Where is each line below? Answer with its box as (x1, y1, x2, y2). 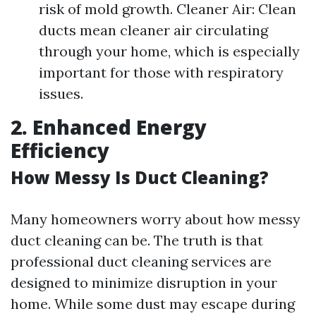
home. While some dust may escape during (11, 295, 295, 312)
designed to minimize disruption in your (11, 274, 277, 291)
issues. (39, 85, 83, 102)
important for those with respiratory (39, 63, 284, 81)
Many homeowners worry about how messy (11, 210, 300, 228)
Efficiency (11, 137, 109, 164)
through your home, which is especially (39, 42, 300, 60)
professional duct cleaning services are (11, 253, 272, 270)
